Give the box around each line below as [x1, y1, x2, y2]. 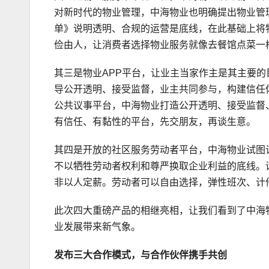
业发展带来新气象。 [54, 222, 141, 232]
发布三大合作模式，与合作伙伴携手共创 [54, 250, 227, 261]
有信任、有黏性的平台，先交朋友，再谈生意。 [54, 116, 256, 127]
